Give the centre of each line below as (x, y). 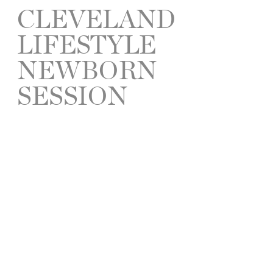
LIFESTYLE (87, 43)
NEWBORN (87, 69)
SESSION (73, 94)
